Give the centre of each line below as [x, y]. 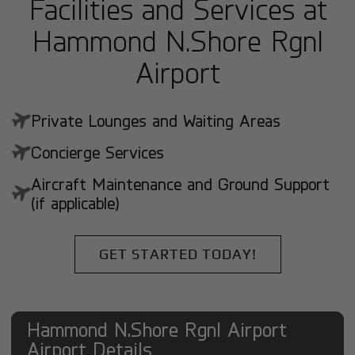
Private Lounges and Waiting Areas [156, 121]
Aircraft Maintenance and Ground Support [181, 184]
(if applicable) [76, 203]
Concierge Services [98, 153]
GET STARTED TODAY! [177, 254]
